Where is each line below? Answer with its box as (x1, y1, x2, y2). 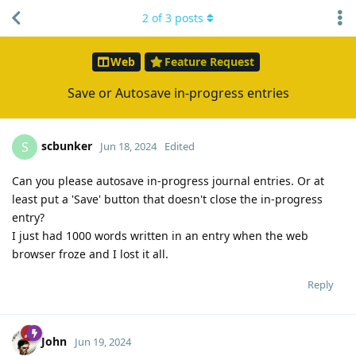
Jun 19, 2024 (75, 334, 131, 349)
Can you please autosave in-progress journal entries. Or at (12, 172, 324, 188)
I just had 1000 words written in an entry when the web (12, 227, 308, 243)
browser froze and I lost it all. (12, 246, 168, 261)
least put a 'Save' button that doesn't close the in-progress (12, 191, 323, 207)
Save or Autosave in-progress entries (67, 83, 289, 102)
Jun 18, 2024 (100, 138, 157, 153)
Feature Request (164, 54, 254, 70)
